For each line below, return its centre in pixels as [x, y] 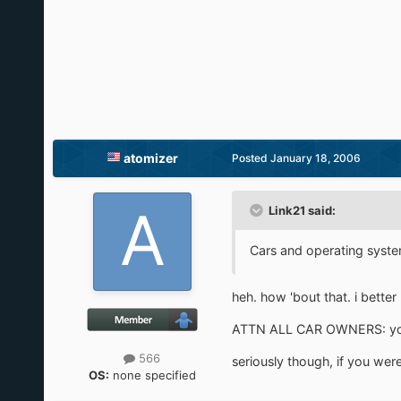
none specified [152, 375]
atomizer [150, 158]
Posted [251, 158]
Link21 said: [302, 210]
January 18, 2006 [315, 158]
